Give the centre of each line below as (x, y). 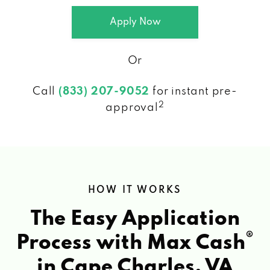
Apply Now (135, 22)
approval (132, 108)
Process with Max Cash (131, 243)
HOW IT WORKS (135, 190)
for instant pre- (193, 91)
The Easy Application (135, 219)
